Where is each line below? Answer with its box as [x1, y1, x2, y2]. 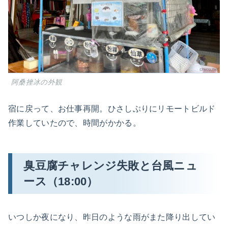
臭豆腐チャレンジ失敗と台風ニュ [23, 159, 197, 172]
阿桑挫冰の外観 [11, 78, 63, 86]
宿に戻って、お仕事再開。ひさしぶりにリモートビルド [8, 104, 216, 113]
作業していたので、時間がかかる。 [8, 118, 141, 127]
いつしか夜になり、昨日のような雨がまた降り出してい [8, 212, 216, 221]
